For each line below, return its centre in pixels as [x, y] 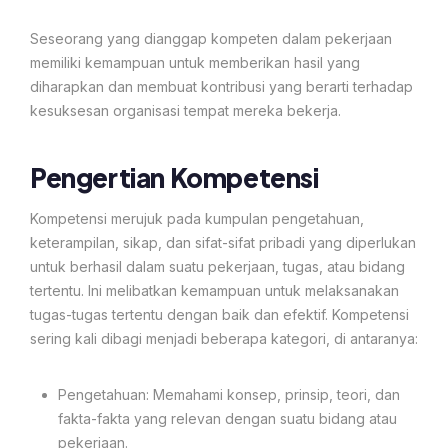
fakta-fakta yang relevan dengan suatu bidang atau [227, 418]
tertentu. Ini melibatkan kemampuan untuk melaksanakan [214, 290]
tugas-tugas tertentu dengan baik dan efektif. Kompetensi [219, 314]
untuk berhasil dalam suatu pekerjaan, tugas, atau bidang [217, 266]
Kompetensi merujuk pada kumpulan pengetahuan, [197, 218]
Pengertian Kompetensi [174, 177]
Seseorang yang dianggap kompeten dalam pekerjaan [211, 38]
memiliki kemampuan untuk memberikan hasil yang [195, 62]
